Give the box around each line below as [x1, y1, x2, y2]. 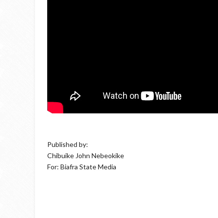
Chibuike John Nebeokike [47, 151, 124, 160]
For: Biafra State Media [47, 163, 116, 171]
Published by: [47, 140, 88, 148]
